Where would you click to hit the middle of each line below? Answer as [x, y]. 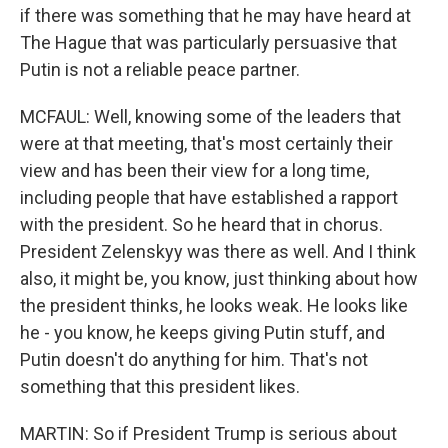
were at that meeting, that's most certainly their [206, 143]
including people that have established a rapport [209, 197]
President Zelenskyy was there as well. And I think [218, 251]
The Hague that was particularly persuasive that [208, 42]
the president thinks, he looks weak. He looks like [214, 305]
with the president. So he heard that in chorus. [201, 224]
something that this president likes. [160, 386]
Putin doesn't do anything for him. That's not [194, 359]
